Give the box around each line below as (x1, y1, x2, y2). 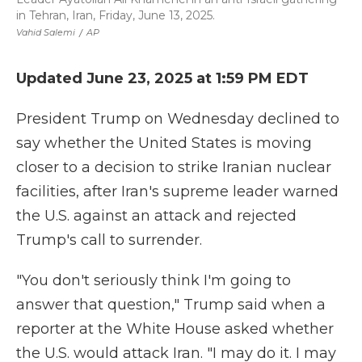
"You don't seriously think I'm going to (16, 271, 291, 289)
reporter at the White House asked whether (16, 320, 334, 338)
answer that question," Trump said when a (16, 296, 326, 314)
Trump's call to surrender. (16, 231, 202, 249)
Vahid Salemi (16, 27, 75, 38)
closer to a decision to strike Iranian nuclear (16, 158, 331, 176)
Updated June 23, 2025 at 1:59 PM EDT (16, 69, 309, 87)
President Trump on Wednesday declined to (16, 110, 339, 128)
